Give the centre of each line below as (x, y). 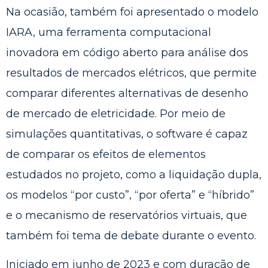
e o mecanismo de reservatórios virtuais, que (127, 215)
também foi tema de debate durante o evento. (131, 235)
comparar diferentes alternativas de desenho (127, 93)
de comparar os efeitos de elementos (106, 154)
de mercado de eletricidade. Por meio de (116, 113)
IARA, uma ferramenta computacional (109, 32)
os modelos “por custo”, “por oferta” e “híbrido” (130, 195)
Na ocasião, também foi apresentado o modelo (132, 12)
